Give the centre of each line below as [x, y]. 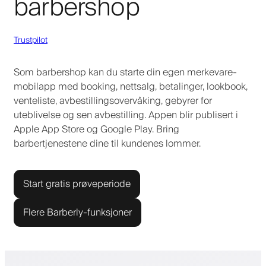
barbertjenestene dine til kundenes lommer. [107, 143]
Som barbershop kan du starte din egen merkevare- [125, 72]
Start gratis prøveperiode [77, 184]
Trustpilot [31, 40]
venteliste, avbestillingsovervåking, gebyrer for [113, 101]
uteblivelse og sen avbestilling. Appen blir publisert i [126, 115]
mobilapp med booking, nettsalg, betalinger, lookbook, [131, 86]
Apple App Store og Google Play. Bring [96, 129]
